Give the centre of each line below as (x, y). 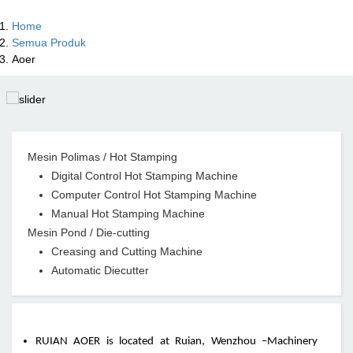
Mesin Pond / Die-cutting (89, 233)
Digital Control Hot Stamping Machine (145, 176)
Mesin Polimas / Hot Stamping (102, 157)
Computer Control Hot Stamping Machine (154, 195)
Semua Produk (49, 43)
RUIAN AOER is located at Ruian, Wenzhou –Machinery (176, 342)
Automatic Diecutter (100, 271)
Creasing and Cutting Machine (127, 252)
